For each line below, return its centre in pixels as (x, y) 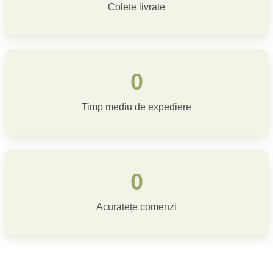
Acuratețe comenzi (136, 207)
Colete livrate (136, 7)
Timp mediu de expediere (136, 107)
